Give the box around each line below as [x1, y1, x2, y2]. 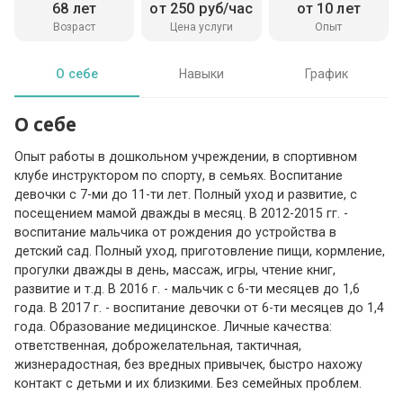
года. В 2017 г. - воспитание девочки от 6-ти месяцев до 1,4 [14, 300, 385, 316]
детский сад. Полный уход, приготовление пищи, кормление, [14, 244, 386, 259]
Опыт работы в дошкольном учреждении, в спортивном [14, 149, 358, 165]
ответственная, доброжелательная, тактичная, [14, 338, 302, 354]
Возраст [53, 20, 96, 33]
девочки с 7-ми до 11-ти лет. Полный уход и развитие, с [14, 187, 358, 202]
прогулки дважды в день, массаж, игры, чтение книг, [14, 263, 336, 278]
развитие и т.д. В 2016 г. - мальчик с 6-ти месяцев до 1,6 [14, 282, 361, 297]
